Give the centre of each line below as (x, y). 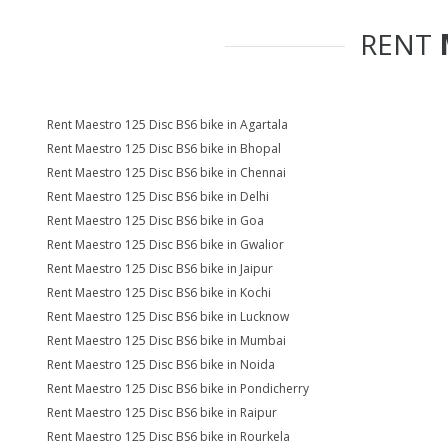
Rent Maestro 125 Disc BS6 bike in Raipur (162, 412)
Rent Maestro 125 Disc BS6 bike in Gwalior (165, 244)
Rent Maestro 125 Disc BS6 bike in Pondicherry (178, 388)
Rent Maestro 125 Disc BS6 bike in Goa (155, 220)
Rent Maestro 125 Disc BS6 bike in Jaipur (160, 268)
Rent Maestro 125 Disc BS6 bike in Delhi (158, 196)
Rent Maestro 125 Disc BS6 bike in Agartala (167, 124)
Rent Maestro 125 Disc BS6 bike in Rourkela (168, 436)
